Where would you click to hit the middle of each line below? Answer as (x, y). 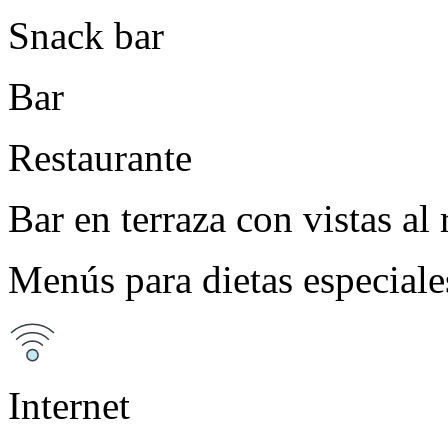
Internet (69, 405)
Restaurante (100, 157)
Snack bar (86, 35)
